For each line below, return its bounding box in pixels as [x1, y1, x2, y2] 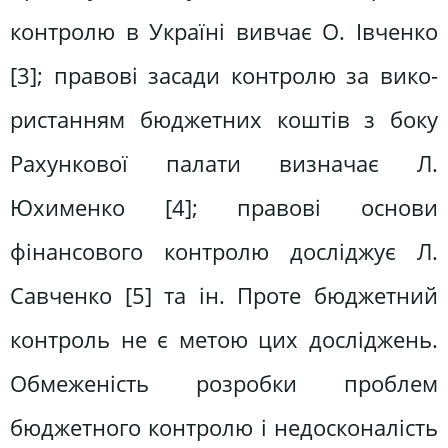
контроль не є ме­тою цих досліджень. [10, 324, 438, 356]
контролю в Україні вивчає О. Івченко [10, 16, 438, 48]
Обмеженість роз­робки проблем [10, 368, 438, 400]
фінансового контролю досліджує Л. [10, 236, 438, 268]
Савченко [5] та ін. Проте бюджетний [10, 280, 438, 312]
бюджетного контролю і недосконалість [10, 412, 438, 444]
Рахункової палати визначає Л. [10, 148, 438, 180]
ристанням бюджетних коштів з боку [10, 104, 438, 136]
